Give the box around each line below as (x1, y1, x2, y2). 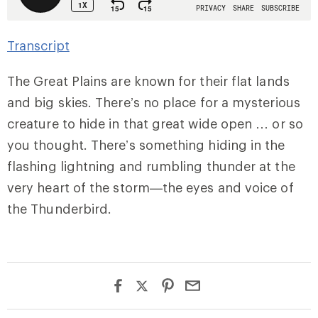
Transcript (7, 38, 70, 53)
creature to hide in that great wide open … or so (7, 116, 303, 131)
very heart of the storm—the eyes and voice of (7, 180, 294, 195)
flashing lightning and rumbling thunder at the (7, 158, 295, 174)
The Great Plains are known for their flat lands (7, 73, 290, 89)
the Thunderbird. (7, 201, 112, 216)
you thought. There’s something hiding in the (7, 137, 285, 153)
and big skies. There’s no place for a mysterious (7, 94, 300, 110)
